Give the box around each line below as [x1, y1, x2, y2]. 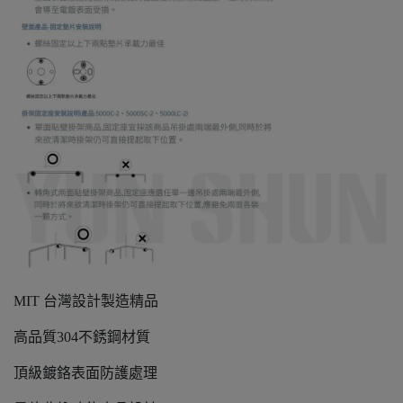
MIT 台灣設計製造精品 [13, 293, 158, 309]
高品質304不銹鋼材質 [13, 329, 150, 345]
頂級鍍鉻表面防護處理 [13, 365, 157, 381]
